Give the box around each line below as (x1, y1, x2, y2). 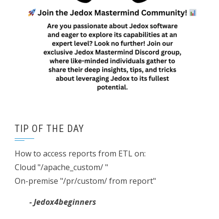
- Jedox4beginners (29, 197, 96, 208)
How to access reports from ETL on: (15, 148, 146, 159)
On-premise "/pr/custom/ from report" (15, 175, 156, 187)
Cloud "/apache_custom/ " (15, 162, 108, 173)
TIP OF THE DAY (15, 123, 84, 135)
